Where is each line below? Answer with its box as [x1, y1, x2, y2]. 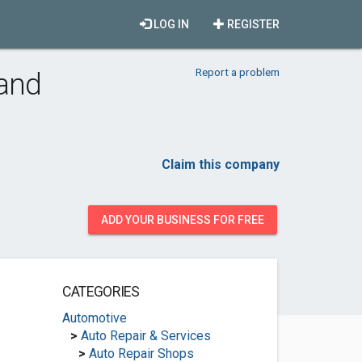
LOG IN [151, 18, 189, 31]
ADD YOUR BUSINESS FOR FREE [101, 213, 264, 226]
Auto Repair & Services [80, 328, 211, 343]
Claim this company [162, 157, 280, 172]
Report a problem [196, 65, 280, 78]
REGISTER [225, 18, 280, 31]
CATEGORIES [61, 284, 140, 300]
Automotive [61, 310, 127, 326]
